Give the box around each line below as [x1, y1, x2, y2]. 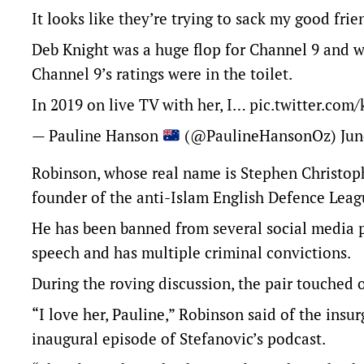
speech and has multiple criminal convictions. [32, 242, 351, 262]
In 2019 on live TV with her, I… [32, 94, 249, 115]
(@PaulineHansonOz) [180, 125, 340, 145]
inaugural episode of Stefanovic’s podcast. [32, 328, 326, 349]
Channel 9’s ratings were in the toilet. [32, 63, 292, 84]
